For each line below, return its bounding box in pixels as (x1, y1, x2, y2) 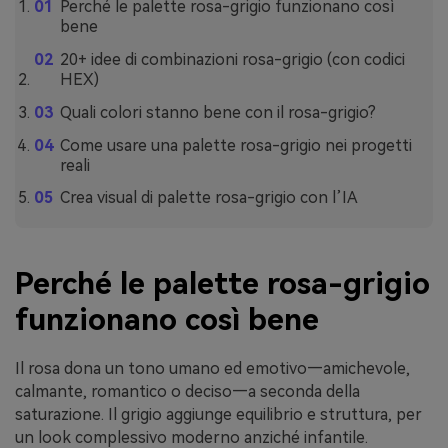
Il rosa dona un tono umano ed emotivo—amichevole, (15, 359, 410, 379)
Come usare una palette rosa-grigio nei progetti (59, 135, 412, 155)
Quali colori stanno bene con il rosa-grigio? (59, 102, 376, 122)
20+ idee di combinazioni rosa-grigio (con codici (59, 50, 405, 70)
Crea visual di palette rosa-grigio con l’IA (59, 188, 358, 208)
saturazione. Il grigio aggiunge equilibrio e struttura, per (15, 405, 422, 425)
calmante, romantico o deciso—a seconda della (15, 382, 360, 402)
